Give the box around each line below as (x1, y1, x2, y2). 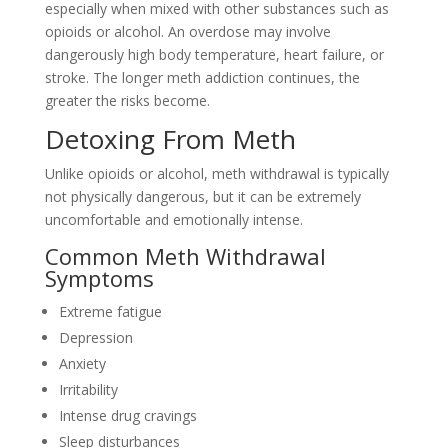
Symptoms (44, 263, 154, 293)
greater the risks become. (44, 91, 210, 110)
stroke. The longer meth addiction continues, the (44, 68, 360, 87)
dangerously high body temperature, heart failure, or (44, 45, 384, 64)
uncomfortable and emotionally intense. (44, 210, 303, 229)
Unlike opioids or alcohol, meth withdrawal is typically (44, 164, 389, 183)
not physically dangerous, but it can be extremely (44, 187, 361, 206)
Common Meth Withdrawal (44, 241, 326, 271)
